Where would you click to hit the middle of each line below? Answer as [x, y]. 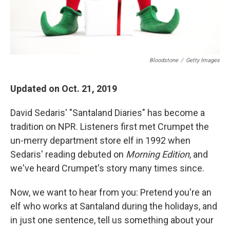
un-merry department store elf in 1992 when [100, 140]
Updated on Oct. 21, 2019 [64, 89]
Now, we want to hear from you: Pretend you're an [111, 192]
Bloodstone [164, 60]
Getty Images [203, 60]
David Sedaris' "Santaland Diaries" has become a [108, 113]
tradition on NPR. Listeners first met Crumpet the [110, 127]
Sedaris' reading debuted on [68, 154]
